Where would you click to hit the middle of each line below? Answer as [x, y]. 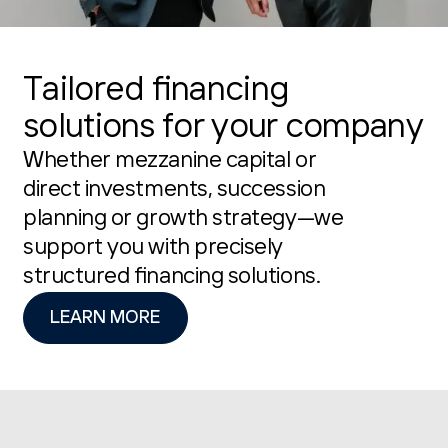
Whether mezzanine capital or [169, 161]
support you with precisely [153, 248]
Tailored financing [155, 90]
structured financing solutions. [171, 277]
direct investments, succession [174, 190]
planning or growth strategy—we [183, 219]
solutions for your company [223, 127]
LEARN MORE [105, 317]
